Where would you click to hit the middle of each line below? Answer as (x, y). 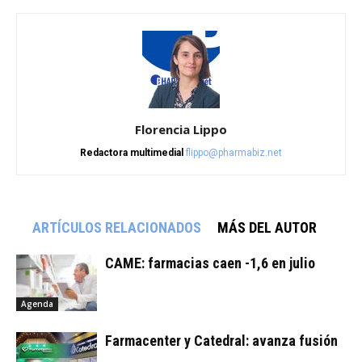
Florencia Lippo (181, 130)
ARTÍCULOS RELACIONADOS (117, 228)
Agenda (37, 304)
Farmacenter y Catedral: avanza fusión (221, 341)
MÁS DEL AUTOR (267, 228)
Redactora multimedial (132, 153)
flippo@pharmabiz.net (234, 153)
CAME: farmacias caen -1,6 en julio (210, 263)
